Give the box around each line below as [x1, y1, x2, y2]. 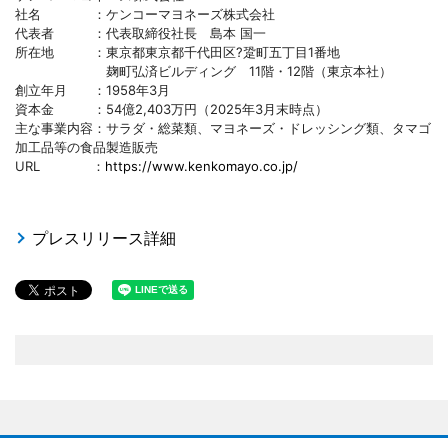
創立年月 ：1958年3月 [15, 82, 170, 99]
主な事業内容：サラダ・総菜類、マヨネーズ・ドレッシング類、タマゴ [15, 120, 431, 137]
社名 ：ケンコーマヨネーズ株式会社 [15, 6, 275, 23]
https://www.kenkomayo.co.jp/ [105, 158, 298, 175]
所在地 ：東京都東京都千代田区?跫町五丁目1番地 [15, 44, 353, 61]
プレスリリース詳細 [32, 228, 176, 249]
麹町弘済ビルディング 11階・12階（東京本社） [15, 63, 392, 80]
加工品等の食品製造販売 [15, 139, 158, 156]
